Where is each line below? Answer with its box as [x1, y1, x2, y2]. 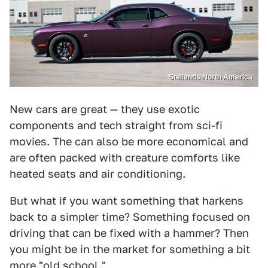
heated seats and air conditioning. [10, 167, 185, 181]
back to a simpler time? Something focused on [10, 211, 250, 224]
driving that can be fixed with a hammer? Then [10, 227, 249, 240]
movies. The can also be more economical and [10, 135, 248, 148]
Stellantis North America [169, 73, 252, 82]
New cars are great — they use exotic [10, 103, 200, 116]
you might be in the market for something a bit [10, 243, 250, 256]
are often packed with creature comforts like [10, 151, 240, 165]
